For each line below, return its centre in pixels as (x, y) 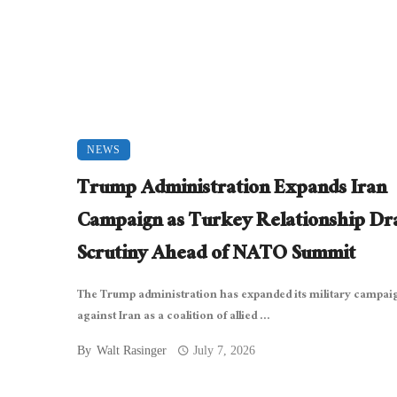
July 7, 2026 (225, 350)
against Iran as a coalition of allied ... (174, 317)
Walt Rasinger (132, 350)
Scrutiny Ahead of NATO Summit (216, 255)
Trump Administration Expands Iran (232, 190)
